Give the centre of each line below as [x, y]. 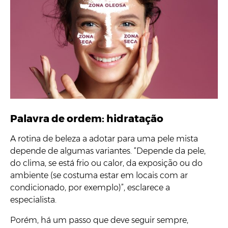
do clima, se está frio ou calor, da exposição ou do [106, 163]
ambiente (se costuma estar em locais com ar [99, 175]
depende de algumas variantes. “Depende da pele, [108, 151]
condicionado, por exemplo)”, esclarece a [90, 187]
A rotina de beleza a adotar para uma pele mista [104, 138]
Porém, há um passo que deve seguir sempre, [99, 220]
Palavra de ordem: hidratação [87, 118]
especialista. [33, 199]
